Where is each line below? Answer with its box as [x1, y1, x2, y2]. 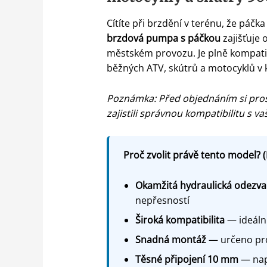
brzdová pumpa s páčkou [106, 32, 221, 45]
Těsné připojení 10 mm [135, 252, 238, 266]
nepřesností [135, 193, 190, 207]
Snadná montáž [135, 232, 206, 246]
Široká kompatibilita [135, 213, 225, 226]
